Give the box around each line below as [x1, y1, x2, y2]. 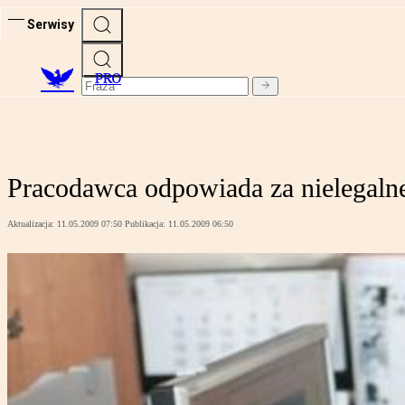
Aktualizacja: [7, 219, 57, 230]
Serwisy [27, 16, 74, 32]
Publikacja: [125, 219, 168, 230]
